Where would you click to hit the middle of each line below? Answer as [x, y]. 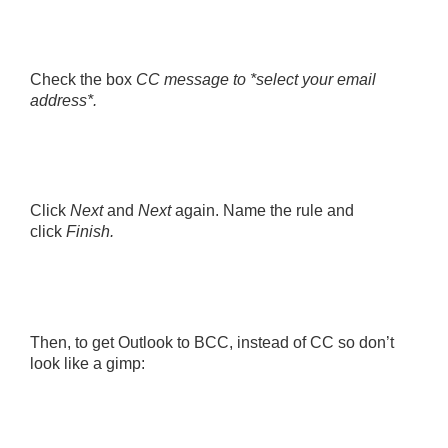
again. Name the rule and [264, 211]
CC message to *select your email [256, 79]
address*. [63, 100]
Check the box [81, 79]
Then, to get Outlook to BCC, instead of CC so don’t [212, 342]
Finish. [90, 232]
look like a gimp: [87, 363]
